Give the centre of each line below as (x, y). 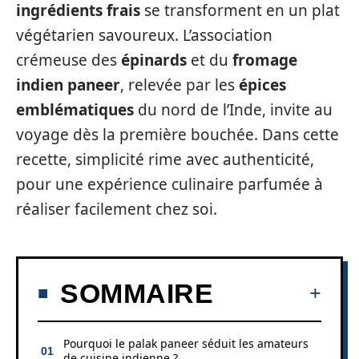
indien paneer (68, 85)
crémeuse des (69, 60)
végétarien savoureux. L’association (144, 35)
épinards (154, 60)
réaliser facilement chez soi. (117, 209)
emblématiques (75, 110)
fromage (265, 60)
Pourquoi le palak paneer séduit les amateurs (186, 343)
